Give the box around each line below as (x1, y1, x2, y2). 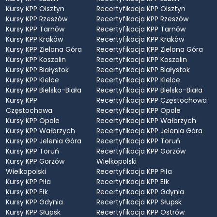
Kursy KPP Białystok (6, 64, 69, 75)
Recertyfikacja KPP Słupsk (96, 197, 182, 207)
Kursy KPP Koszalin (6, 54, 66, 64)
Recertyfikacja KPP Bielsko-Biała (96, 85, 202, 95)
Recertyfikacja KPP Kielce (96, 75, 180, 85)
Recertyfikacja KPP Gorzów (96, 146, 186, 156)
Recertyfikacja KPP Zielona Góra (96, 44, 203, 54)
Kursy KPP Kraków (6, 34, 63, 44)
